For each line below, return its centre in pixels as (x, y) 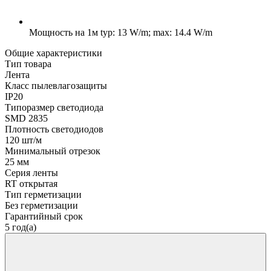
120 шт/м (23, 140)
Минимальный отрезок (53, 151)
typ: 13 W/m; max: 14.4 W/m (155, 32)
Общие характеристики (54, 53)
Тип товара (28, 64)
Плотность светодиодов (54, 129)
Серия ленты (31, 172)
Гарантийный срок (44, 216)
